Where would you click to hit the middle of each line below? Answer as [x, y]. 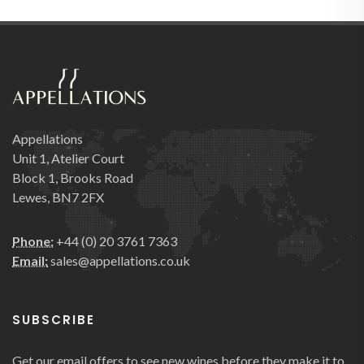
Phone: [33, 241]
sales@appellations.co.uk [119, 261]
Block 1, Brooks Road [73, 178]
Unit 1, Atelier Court [68, 158]
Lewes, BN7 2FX [58, 197]
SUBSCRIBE [54, 320]
